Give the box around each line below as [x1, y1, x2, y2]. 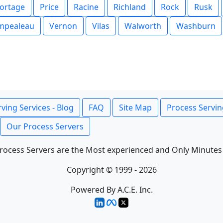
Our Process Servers [6, 121, 84, 132]
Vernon [49, 20, 77, 31]
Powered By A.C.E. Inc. [70, 184, 153, 195]
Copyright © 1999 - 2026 [66, 164, 157, 175]
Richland [113, 1, 146, 12]
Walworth [124, 20, 161, 31]
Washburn [176, 20, 216, 31]
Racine [74, 1, 99, 12]
